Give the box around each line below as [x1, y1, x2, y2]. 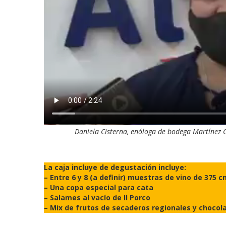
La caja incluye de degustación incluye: [44, 162, 186, 173]
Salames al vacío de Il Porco [50, 193, 150, 203]
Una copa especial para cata [50, 183, 153, 193]
